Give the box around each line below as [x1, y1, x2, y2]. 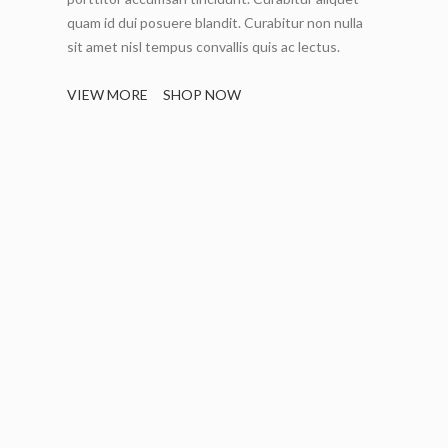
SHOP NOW [163, 85, 242, 103]
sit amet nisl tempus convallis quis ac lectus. [67, 37, 341, 55]
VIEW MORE [67, 85, 149, 103]
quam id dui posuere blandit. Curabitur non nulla [67, 13, 364, 31]
